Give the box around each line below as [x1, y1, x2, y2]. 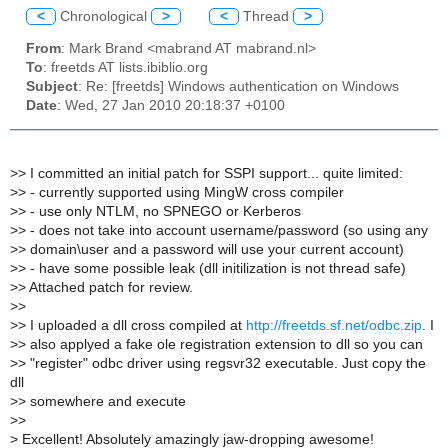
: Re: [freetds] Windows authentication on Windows [78, 79, 399, 95]
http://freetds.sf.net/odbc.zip [246, 317, 422, 333]
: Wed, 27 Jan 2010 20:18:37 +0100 [57, 98, 285, 114]
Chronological [56, 8, 151, 24]
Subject [26, 79, 78, 95]
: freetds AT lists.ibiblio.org [43, 60, 208, 76]
